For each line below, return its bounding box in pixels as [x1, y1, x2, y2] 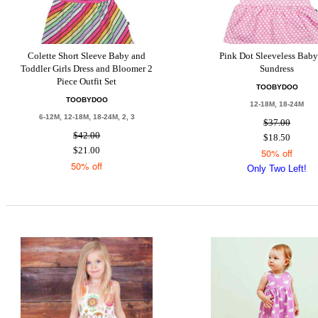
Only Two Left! [247, 163, 307, 174]
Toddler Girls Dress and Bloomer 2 [21, 63, 153, 74]
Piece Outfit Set [57, 76, 117, 87]
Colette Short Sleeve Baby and [28, 50, 146, 61]
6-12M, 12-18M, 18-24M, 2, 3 [38, 113, 135, 121]
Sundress [260, 63, 295, 74]
